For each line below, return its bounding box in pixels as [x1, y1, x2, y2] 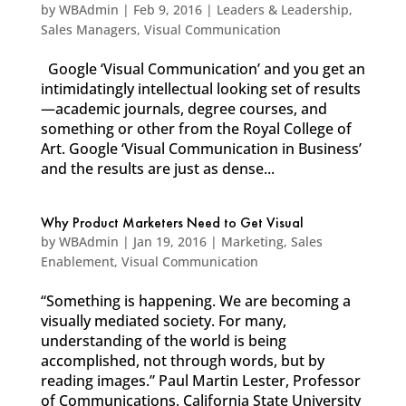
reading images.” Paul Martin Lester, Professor [40, 371, 361, 391]
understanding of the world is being [40, 331, 286, 351]
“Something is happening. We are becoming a [40, 291, 351, 311]
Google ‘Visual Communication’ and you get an [40, 59, 365, 79]
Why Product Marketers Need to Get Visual [40, 217, 304, 231]
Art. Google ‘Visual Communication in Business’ [40, 139, 362, 159]
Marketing [220, 233, 284, 250]
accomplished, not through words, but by [40, 351, 324, 371]
